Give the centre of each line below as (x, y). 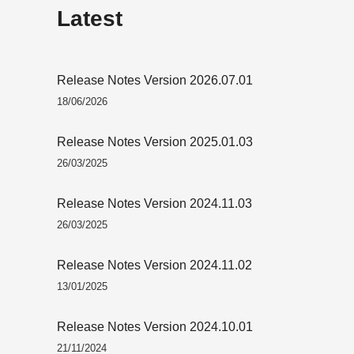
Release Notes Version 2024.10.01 (155, 326)
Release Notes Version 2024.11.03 (154, 203)
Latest (90, 19)
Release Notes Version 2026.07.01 (155, 80)
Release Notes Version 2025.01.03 (155, 141)
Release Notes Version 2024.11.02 (154, 265)
